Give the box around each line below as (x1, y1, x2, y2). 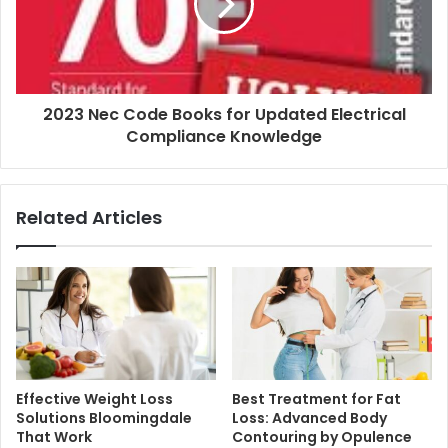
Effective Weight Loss (16, 389, 173, 410)
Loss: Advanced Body (232, 408, 387, 429)
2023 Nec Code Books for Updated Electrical (42, 103, 406, 127)
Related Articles (16, 205, 162, 231)
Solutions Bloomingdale (16, 408, 192, 429)
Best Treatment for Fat (232, 389, 401, 410)
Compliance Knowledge (126, 125, 322, 149)
